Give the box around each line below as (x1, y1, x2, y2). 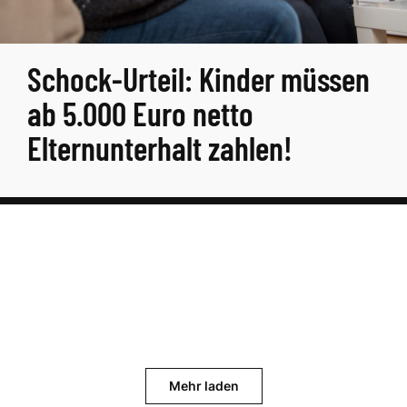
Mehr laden (168, 378, 239, 393)
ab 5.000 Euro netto (27, 94, 253, 133)
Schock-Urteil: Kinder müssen (27, 59, 370, 98)
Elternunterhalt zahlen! (27, 128, 293, 167)
